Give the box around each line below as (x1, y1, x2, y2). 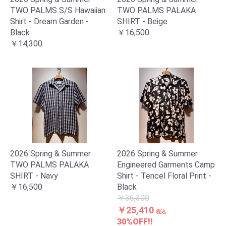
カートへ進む (128, 150, 171, 159)
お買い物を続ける (52, 150, 109, 159)
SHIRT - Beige (117, 17, 167, 26)
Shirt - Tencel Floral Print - (117, 171, 211, 181)
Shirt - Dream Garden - (10, 17, 89, 26)
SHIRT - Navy (10, 171, 58, 181)
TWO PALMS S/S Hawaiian (10, 6, 105, 15)
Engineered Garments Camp (117, 160, 215, 169)
